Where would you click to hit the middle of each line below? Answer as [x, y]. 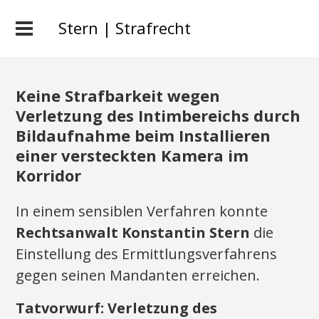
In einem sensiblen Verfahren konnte [142, 211]
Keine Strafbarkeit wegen [118, 95]
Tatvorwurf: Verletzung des [117, 308]
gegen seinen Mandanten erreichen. [138, 275]
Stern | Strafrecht [125, 28]
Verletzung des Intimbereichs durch [158, 115]
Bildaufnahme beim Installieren [143, 135]
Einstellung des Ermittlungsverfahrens [147, 254]
